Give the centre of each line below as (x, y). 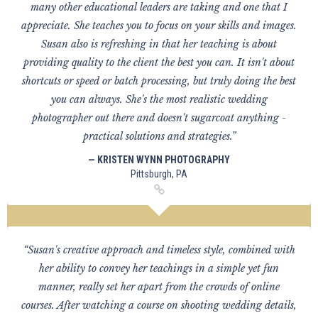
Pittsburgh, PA (159, 174)
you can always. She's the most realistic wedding (159, 99)
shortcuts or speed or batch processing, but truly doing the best (159, 81)
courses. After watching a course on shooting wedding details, (159, 305)
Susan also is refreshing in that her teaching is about (159, 44)
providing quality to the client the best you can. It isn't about (159, 62)
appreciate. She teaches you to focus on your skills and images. (159, 26)
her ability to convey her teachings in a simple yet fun (159, 268)
